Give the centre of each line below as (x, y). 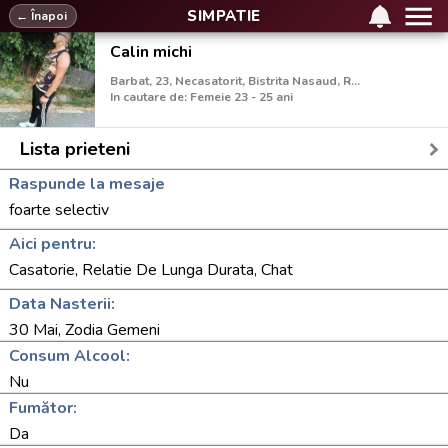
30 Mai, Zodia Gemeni (84, 330)
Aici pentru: (52, 244)
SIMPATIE (224, 16)
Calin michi (151, 52)
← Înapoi (41, 16)
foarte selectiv (59, 210)
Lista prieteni (75, 149)
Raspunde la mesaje (87, 184)
